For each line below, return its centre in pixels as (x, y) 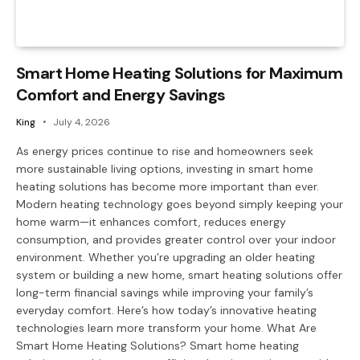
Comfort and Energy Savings (121, 95)
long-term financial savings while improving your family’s (165, 293)
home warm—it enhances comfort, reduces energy (151, 222)
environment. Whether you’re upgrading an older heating (166, 258)
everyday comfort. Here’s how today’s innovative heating (166, 311)
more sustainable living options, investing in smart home (165, 169)
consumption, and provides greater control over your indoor (176, 240)
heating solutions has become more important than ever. (168, 187)
